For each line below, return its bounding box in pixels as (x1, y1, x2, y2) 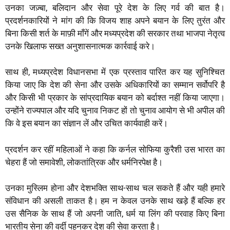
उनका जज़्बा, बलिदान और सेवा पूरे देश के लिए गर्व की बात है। (5, 2, 225, 13)
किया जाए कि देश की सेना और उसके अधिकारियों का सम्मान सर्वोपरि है (5, 80, 225, 90)
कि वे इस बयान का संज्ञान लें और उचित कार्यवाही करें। (5, 118, 168, 129)
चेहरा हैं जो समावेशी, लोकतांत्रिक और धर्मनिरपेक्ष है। (5, 157, 163, 167)
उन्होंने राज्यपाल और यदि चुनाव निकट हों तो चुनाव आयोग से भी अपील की (5, 105, 225, 116)
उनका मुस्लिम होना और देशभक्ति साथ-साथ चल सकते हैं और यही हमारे (5, 183, 225, 194)
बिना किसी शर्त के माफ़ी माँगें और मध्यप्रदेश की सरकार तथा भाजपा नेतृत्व (5, 28, 225, 39)
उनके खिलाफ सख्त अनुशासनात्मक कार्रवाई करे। (5, 41, 155, 51)
